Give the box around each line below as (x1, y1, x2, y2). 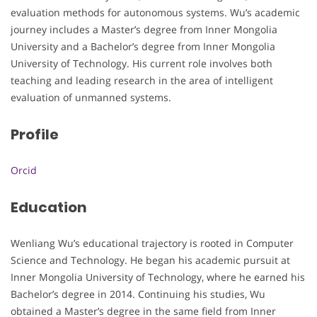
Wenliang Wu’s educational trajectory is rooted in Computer (11, 236, 294, 250)
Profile (11, 124, 59, 144)
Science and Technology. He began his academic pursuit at (11, 253, 290, 267)
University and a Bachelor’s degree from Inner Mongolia (11, 39, 275, 53)
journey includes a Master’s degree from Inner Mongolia (11, 22, 277, 36)
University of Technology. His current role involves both (11, 56, 272, 70)
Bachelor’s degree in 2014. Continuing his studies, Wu (11, 287, 265, 301)
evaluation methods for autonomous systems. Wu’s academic (11, 5, 300, 19)
